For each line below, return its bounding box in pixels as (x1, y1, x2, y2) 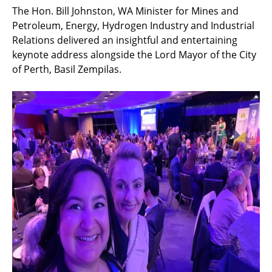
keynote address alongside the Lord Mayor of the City (12, 48, 256, 61)
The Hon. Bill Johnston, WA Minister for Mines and (12, 4, 239, 18)
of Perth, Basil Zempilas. (12, 63, 121, 76)
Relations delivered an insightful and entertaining (12, 33, 237, 47)
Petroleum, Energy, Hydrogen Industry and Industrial (12, 19, 254, 32)
